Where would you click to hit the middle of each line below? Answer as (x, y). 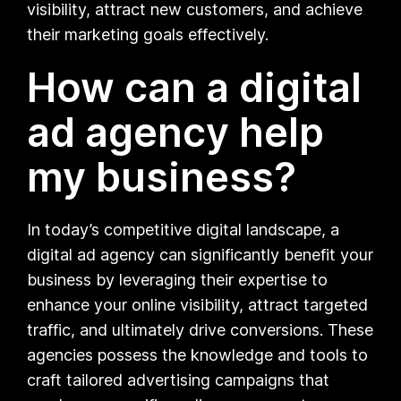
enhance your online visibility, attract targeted (198, 304)
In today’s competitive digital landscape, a (183, 229)
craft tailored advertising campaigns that (179, 380)
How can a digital (195, 87)
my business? (162, 176)
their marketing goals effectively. (148, 34)
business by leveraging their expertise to (178, 279)
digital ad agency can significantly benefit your (200, 254)
